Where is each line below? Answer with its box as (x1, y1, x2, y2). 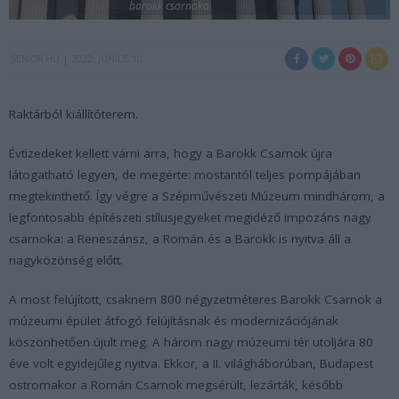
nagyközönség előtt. (9, 251, 123, 268)
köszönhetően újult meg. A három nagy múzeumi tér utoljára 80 (9, 333, 373, 350)
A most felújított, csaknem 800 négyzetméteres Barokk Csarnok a (9, 290, 382, 307)
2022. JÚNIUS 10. (71, 51, 145, 65)
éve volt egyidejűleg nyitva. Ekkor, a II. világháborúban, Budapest (9, 354, 373, 371)
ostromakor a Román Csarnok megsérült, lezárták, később (9, 376, 343, 393)
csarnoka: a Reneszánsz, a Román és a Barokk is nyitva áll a (9, 230, 351, 247)
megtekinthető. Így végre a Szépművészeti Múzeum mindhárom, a (9, 187, 385, 204)
